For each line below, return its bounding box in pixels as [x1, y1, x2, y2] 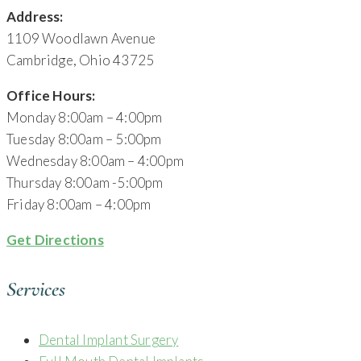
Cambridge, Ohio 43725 [6, 51, 155, 68]
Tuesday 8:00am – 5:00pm [6, 130, 162, 147]
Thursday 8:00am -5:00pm [6, 173, 164, 191]
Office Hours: [6, 86, 96, 104]
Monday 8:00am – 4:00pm [6, 108, 163, 126]
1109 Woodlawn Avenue [6, 29, 156, 47]
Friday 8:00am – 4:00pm [6, 195, 151, 213]
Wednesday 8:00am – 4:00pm [6, 151, 184, 169]
